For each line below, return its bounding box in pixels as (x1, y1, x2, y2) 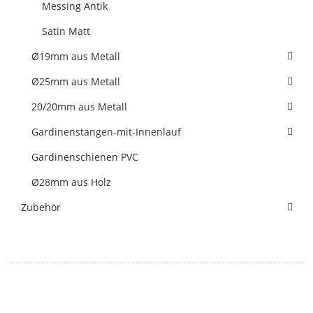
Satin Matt (42, 24, 90, 38)
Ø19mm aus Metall (31, 50, 120, 63)
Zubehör (21, 201, 61, 214)
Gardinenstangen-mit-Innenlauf (31, 125, 181, 138)
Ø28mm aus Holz (31, 175, 111, 189)
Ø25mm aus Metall (31, 75, 120, 88)
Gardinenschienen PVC (31, 150, 138, 163)
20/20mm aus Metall (31, 100, 127, 113)
